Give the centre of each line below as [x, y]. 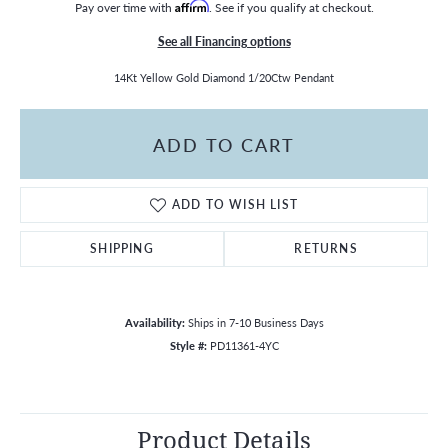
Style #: [188, 345]
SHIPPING [122, 248]
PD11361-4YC [244, 345]
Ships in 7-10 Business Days [255, 322]
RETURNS [326, 248]
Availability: [154, 322]
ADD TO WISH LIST [235, 204]
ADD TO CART [224, 144]
